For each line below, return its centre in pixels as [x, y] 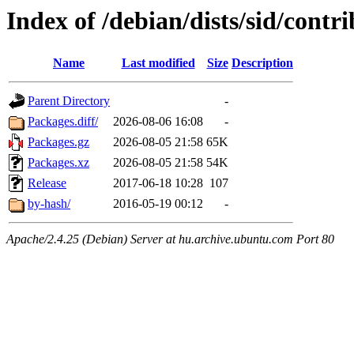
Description [262, 63]
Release [47, 183]
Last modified [158, 63]
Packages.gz [58, 142]
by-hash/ [49, 204]
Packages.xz [58, 163]
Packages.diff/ [63, 122]
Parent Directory [69, 101]
